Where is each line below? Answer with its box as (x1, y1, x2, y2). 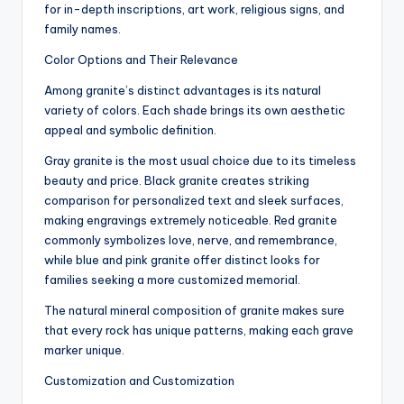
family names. (44, 22, 121, 37)
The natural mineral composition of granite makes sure (44, 303, 344, 318)
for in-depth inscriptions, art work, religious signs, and (44, 2, 344, 17)
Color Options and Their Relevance (44, 52, 238, 68)
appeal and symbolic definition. (44, 123, 216, 138)
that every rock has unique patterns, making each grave (44, 323, 353, 338)
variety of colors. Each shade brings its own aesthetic (44, 103, 345, 118)
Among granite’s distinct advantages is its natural (44, 83, 321, 98)
